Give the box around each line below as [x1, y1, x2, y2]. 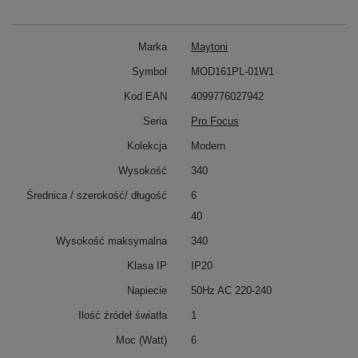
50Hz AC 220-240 [191, 284, 272, 296]
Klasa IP [127, 260, 167, 272]
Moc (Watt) [116, 334, 167, 346]
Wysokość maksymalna [56, 235, 167, 247]
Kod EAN [124, 90, 167, 102]
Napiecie [127, 284, 167, 296]
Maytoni [191, 41, 228, 53]
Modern [191, 140, 225, 152]
